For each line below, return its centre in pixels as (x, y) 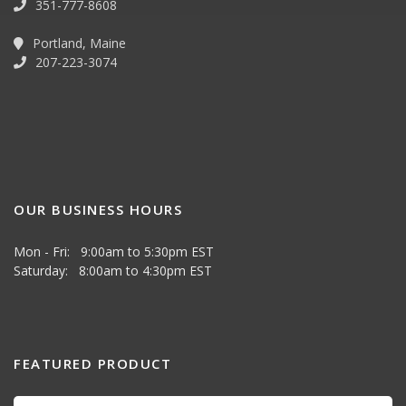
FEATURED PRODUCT (92, 363)
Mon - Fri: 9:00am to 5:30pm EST (114, 251)
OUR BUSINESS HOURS (98, 209)
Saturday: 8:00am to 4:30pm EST (113, 270)
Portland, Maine (77, 43)
